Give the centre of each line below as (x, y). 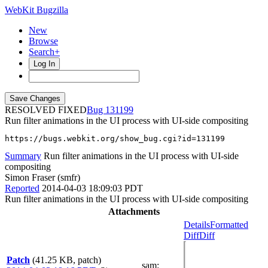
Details (197, 225)
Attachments (134, 211)
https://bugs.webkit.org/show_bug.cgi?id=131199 (115, 138)
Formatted (229, 225)
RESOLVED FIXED (46, 110)
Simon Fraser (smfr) (42, 177)
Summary (23, 156)
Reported (22, 188)
